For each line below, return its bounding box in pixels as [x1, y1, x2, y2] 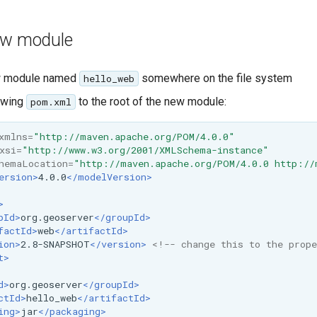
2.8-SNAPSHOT [20, 237, 90, 250]
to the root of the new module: [75, 95, 226, 108]
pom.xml [30, 96, 71, 108]
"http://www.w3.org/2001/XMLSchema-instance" [21, 143, 269, 156]
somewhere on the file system [138, 71, 292, 85]
